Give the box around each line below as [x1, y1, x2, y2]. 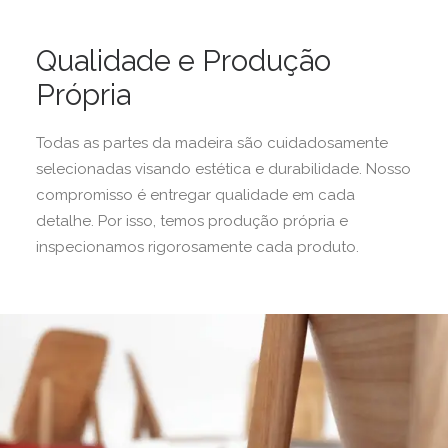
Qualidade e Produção [36, 44, 331, 78]
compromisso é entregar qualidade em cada [36, 186, 355, 204]
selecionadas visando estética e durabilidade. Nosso [36, 160, 411, 178]
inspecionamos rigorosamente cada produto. [36, 238, 359, 256]
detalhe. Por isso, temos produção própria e [36, 212, 348, 230]
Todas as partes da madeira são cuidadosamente [36, 134, 388, 152]
